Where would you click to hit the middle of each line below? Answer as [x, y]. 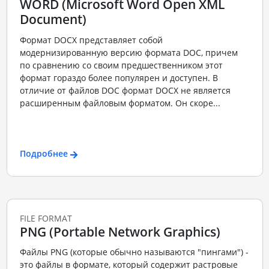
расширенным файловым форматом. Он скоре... [120, 103]
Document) [53, 20]
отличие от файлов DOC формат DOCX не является [125, 90]
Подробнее [44, 154]
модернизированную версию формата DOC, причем [128, 52]
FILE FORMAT [46, 218]
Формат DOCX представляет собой [91, 40]
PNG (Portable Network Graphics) [120, 231]
